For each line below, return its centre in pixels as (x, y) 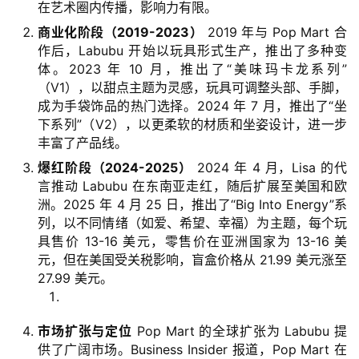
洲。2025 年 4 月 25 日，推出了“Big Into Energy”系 (192, 204)
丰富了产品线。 (83, 143)
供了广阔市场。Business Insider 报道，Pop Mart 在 (192, 349)
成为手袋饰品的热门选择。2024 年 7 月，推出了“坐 (192, 106)
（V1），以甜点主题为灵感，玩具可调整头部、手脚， (192, 87)
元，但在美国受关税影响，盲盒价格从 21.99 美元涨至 (192, 260)
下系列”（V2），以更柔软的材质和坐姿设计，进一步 (192, 124)
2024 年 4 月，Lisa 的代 (270, 167)
